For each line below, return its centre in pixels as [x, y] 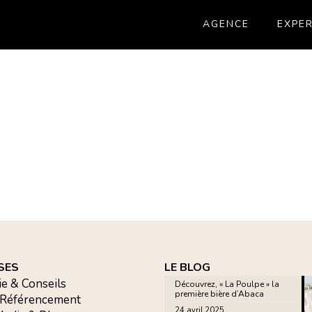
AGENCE [226, 24]
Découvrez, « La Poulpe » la [227, 284]
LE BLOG [188, 267]
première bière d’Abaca [220, 294]
